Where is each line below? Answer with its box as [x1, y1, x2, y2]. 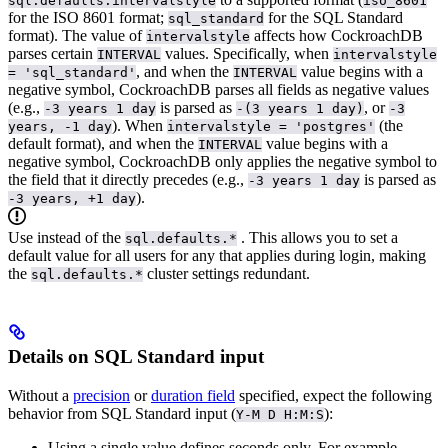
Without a [8, 387, 73, 405]
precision [73, 387, 130, 405]
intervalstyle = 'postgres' [167, 118, 375, 134]
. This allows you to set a [241, 228, 398, 246]
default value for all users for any [8, 246, 219, 264]
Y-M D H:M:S [236, 407, 324, 423]
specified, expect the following [235, 387, 432, 405]
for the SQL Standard [264, 8, 403, 26]
